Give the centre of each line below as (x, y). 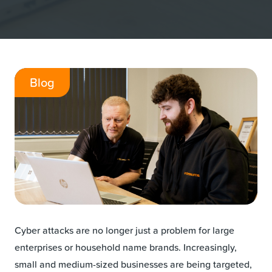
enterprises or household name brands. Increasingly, (126, 247)
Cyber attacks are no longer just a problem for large (124, 230)
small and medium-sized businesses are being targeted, (133, 264)
